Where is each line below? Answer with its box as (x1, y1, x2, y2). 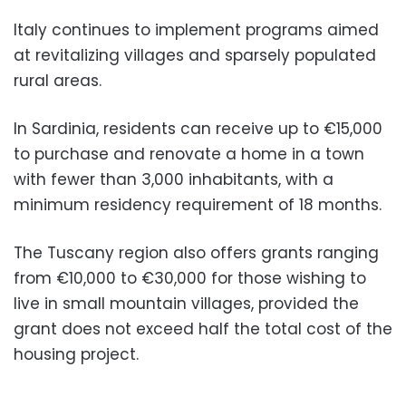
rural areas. (14, 70, 101, 92)
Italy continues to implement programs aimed (14, 19, 379, 42)
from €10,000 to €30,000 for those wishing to (14, 267, 366, 290)
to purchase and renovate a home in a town (14, 143, 364, 166)
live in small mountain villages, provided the (14, 293, 359, 315)
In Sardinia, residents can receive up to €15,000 (14, 118, 382, 140)
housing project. (14, 343, 139, 366)
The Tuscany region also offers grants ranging (14, 242, 379, 265)
